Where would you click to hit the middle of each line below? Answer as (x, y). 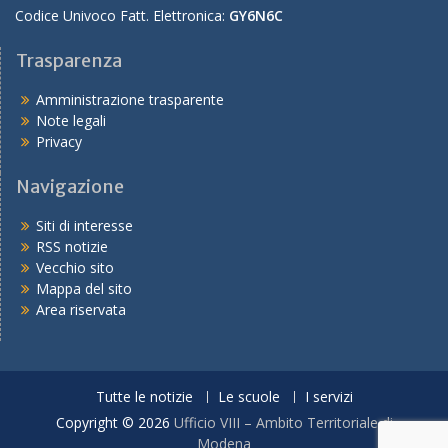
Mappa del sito (84, 288)
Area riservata (81, 309)
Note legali (71, 120)
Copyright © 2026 (114, 422)
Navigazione (70, 186)
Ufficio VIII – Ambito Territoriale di (283, 422)
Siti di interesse (84, 225)
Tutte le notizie (144, 396)
